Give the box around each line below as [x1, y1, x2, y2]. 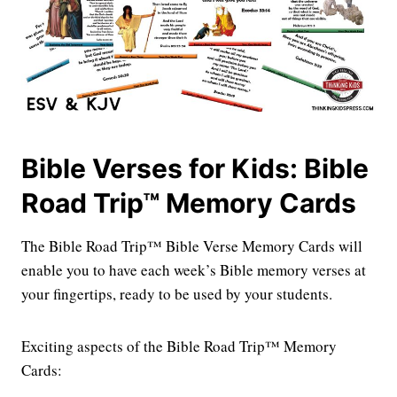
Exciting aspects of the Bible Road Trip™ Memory [21, 336, 337, 357]
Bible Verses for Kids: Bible [21, 152, 369, 185]
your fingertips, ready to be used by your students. [21, 284, 332, 305]
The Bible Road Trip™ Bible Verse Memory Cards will [21, 236, 362, 257]
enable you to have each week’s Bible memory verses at [21, 260, 366, 281]
